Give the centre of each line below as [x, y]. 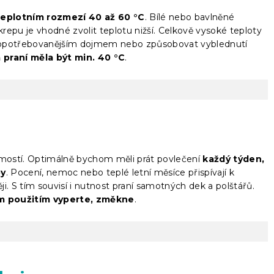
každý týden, [234, 159]
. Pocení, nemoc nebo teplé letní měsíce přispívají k [120, 172]
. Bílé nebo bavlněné [190, 17]
